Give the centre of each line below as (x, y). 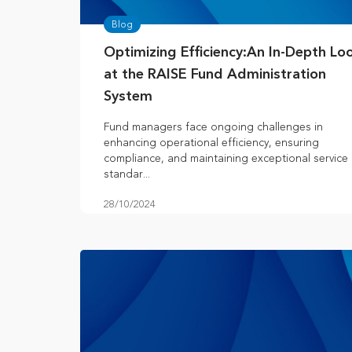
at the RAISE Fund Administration (215, 75)
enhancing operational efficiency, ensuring (211, 143)
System (128, 97)
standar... (127, 174)
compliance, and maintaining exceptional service (226, 159)
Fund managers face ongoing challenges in (213, 127)
